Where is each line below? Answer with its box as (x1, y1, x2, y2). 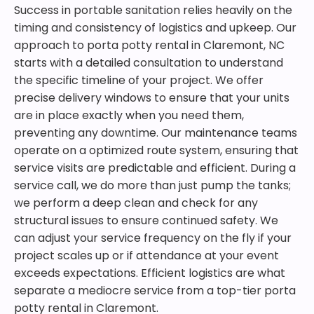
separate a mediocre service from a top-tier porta (14, 282, 296, 299)
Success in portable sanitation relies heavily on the (14, 2, 292, 18)
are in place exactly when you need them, (14, 107, 244, 123)
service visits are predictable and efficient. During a (14, 160, 296, 176)
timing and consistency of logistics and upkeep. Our (14, 20, 296, 36)
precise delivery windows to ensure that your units (14, 90, 289, 106)
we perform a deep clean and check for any (14, 195, 258, 211)
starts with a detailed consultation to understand (14, 55, 283, 71)
